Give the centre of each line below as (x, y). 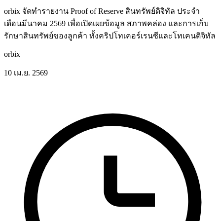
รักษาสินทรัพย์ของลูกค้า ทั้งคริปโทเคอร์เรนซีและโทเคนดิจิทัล (110, 36)
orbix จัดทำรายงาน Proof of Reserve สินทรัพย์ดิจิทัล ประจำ (102, 11)
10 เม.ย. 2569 (26, 73)
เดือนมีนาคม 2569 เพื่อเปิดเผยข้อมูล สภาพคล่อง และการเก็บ (106, 23)
